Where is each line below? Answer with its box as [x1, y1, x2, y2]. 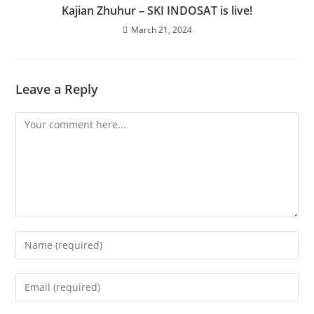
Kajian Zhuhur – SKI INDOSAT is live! [62, 2, 252, 18]
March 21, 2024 [130, 23, 192, 36]
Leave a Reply [15, 80, 99, 97]
